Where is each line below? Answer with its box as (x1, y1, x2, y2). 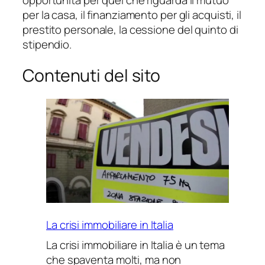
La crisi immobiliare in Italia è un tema (46, 237, 225, 253)
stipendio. (22, 36, 72, 52)
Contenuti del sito (22, 63, 161, 87)
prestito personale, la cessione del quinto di (22, 21, 238, 37)
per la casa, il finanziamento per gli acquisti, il (22, 7, 241, 22)
